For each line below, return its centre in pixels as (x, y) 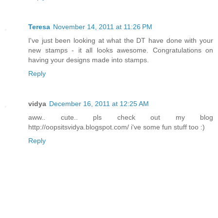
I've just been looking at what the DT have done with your (121, 40)
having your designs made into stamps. (89, 60)
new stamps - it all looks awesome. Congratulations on (121, 50)
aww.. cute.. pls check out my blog (121, 117)
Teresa (39, 27)
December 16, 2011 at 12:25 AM (99, 103)
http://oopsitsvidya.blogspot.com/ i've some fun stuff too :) (117, 127)
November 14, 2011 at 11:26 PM (103, 27)
